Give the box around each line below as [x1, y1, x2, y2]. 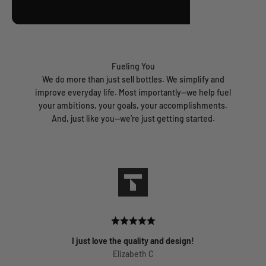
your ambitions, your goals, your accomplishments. [39, 100, 227, 111]
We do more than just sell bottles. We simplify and [42, 74, 224, 85]
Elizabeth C [112, 248, 154, 259]
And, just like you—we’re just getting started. [51, 113, 215, 124]
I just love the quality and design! [72, 235, 194, 246]
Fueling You [111, 61, 155, 72]
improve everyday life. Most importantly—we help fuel [35, 87, 231, 98]
